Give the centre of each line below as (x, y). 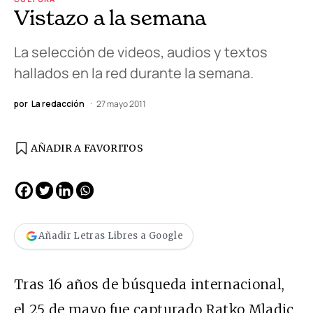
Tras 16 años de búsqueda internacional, (150, 284)
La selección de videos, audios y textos (141, 52)
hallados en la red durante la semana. (134, 73)
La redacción (58, 103)
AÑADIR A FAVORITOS (87, 148)
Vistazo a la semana (110, 17)
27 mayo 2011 (121, 103)
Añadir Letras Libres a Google (111, 236)
